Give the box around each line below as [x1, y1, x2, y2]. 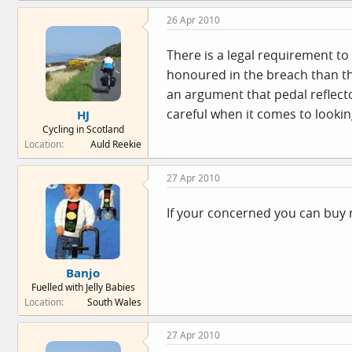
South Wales [87, 295, 141, 309]
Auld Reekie [90, 137, 141, 151]
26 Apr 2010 [167, 13, 220, 27]
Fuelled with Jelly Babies [31, 280, 135, 294]
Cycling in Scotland [42, 123, 124, 136]
